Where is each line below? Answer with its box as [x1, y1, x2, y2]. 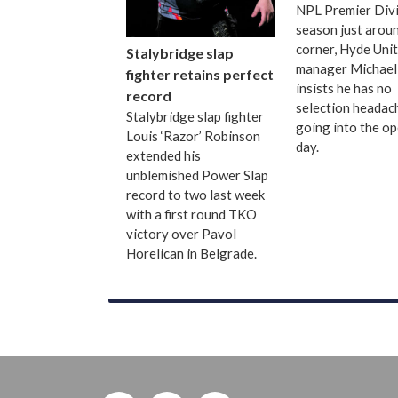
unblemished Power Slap [126, 167, 268, 184]
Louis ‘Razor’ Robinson [126, 128, 260, 145]
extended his [126, 147, 201, 164]
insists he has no [295, 79, 392, 96]
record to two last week [126, 187, 265, 203]
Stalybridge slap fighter [126, 108, 264, 125]
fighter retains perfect [126, 66, 274, 84]
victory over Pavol [126, 226, 236, 243]
